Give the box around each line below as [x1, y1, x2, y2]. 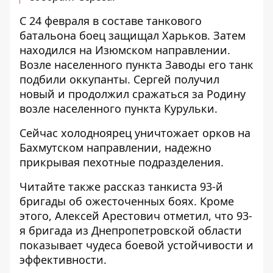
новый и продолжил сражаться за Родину [19, 87, 246, 101]
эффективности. [19, 252, 107, 267]
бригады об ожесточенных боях [19, 194, 194, 208]
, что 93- [208, 208, 252, 223]
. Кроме [194, 194, 234, 208]
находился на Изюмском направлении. [19, 43, 230, 57]
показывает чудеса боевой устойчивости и [19, 238, 253, 252]
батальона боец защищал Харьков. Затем [19, 28, 246, 43]
